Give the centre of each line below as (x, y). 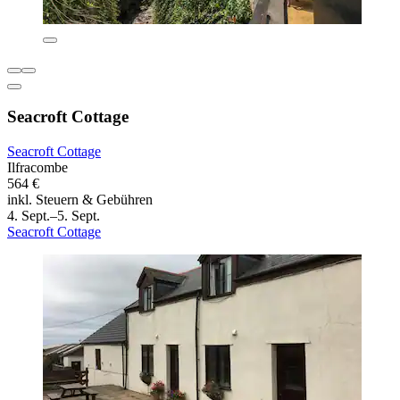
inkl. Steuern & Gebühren (80, 199)
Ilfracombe (37, 167)
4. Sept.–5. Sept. (54, 215)
